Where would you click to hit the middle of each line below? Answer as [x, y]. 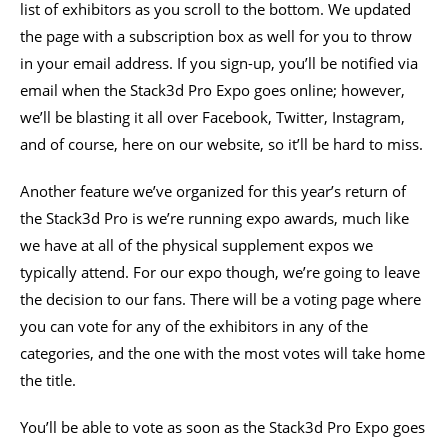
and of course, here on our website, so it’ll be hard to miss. [221, 143]
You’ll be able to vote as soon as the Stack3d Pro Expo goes [222, 426]
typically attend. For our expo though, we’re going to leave [220, 271]
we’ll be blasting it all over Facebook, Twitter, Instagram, [212, 116]
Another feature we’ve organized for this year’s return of [213, 190]
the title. [48, 379]
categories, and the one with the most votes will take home [222, 352]
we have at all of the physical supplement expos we [196, 244]
